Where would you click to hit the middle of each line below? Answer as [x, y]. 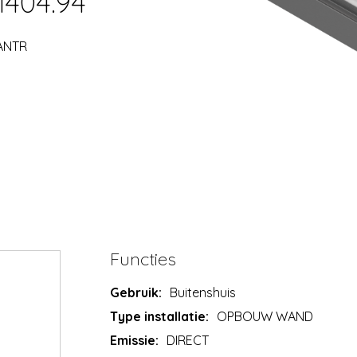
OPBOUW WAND [265, 316]
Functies [143, 259]
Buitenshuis [203, 292]
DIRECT [188, 340]
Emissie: [135, 340]
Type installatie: [160, 316]
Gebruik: [136, 292]
